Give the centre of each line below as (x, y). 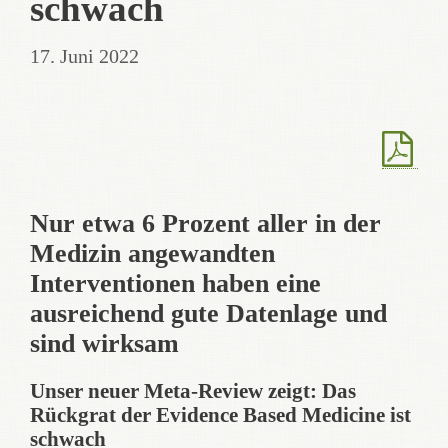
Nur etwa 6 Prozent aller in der (205, 223)
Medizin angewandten (152, 253)
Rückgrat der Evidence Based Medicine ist (220, 414)
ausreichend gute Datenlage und (208, 313)
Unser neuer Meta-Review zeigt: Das (193, 390)
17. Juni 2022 (84, 56)
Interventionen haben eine (175, 283)
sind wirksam (104, 343)
